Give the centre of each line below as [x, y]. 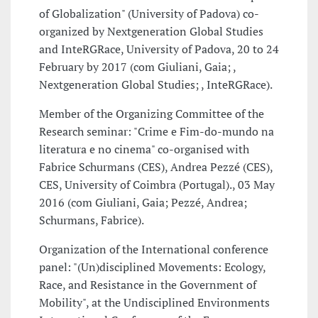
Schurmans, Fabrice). [92, 220]
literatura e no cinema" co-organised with [144, 149]
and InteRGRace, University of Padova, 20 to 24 [159, 49]
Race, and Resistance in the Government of [148, 285]
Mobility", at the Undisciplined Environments [154, 303]
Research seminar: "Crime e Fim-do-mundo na [157, 132]
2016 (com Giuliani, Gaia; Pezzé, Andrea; [143, 203]
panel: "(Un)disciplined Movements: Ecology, [152, 267]
